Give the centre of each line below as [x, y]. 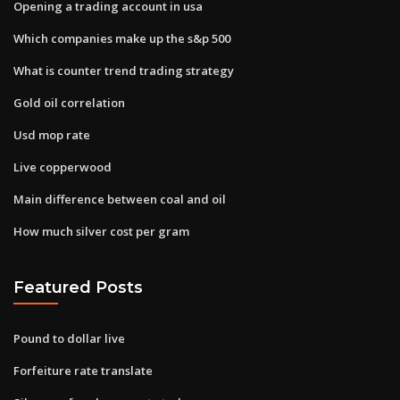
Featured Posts [78, 287]
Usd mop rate [52, 134]
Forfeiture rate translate [83, 370]
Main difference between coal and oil [120, 199]
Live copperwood [62, 167]
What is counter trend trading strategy [124, 70]
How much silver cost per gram [101, 231]
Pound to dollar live [69, 338]
